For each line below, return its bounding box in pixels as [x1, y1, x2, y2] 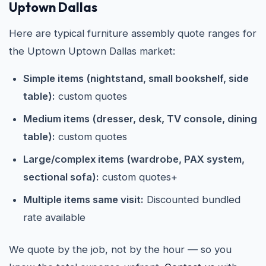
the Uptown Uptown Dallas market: [9, 45, 175, 57]
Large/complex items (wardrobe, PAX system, [23, 153, 245, 165]
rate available [23, 211, 85, 223]
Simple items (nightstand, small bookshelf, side [23, 72, 249, 84]
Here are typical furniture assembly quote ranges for [9, 27, 256, 39]
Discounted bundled [144, 194, 240, 205]
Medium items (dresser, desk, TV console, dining [23, 113, 257, 125]
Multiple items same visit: [23, 194, 144, 205]
